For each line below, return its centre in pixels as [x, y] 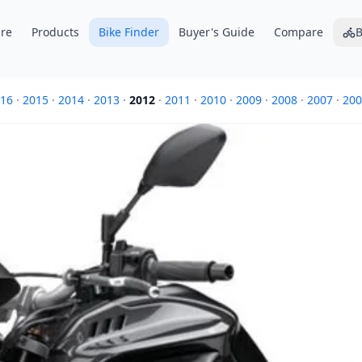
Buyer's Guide [216, 32]
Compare [298, 32]
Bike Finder [128, 32]
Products [55, 32]
